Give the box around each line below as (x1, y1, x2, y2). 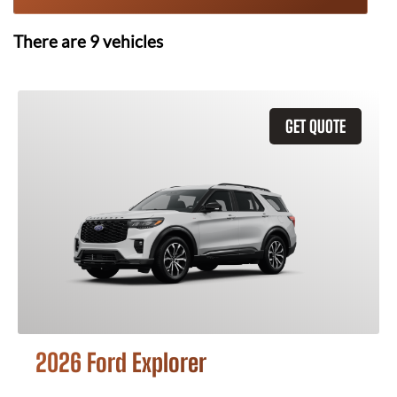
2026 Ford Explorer (35, 347, 206, 378)
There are (13, 32, 90, 51)
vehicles (99, 32, 163, 51)
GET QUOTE (285, 116, 346, 136)
